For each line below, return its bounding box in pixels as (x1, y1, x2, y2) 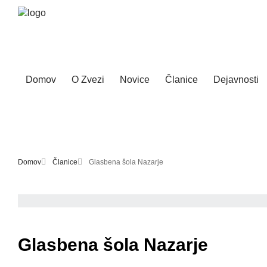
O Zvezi (72, 74, 104, 85)
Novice (120, 74, 150, 85)
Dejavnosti (213, 74, 259, 85)
